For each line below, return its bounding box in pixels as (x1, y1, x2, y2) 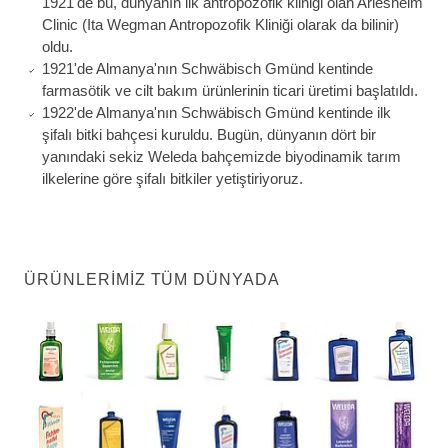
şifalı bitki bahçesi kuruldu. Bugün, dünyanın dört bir (41, 126, 376, 144)
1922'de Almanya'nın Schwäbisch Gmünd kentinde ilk (41, 104, 391, 122)
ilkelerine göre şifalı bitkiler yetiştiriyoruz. (41, 170, 303, 188)
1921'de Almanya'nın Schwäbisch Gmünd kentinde (41, 60, 373, 78)
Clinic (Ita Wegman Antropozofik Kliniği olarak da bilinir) (41, 16, 399, 34)
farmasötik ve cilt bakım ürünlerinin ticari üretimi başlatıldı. (41, 82, 418, 100)
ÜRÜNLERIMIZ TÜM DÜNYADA (24, 271, 281, 289)
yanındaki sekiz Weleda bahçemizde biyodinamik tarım (41, 148, 401, 166)
